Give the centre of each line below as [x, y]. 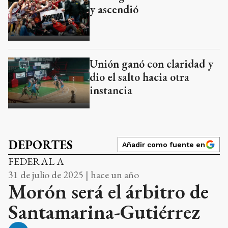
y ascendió [114, 9]
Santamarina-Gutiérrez [104, 211]
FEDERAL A [36, 161]
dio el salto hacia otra [139, 77]
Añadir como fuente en [164, 144]
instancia [111, 90]
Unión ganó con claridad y [151, 64]
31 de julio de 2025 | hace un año [74, 174]
